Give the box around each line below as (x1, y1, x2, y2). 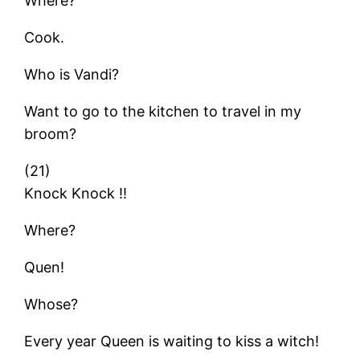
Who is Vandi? (24, 65, 120, 83)
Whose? (24, 295, 79, 313)
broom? (24, 125, 77, 142)
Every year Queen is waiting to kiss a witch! (24, 332, 320, 350)
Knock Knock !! (24, 184, 128, 202)
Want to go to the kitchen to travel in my (24, 102, 302, 120)
